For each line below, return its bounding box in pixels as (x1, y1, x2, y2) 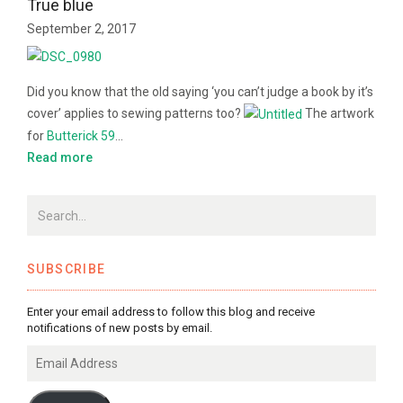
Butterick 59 (47, 129, 115, 144)
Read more (27, 150, 93, 166)
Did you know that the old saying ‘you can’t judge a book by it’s (27, 84, 373, 99)
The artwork (302, 105, 374, 121)
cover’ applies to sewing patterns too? (27, 105, 244, 121)
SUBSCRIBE (27, 262, 106, 277)
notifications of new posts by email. (27, 321, 212, 336)
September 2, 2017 (27, 21, 136, 36)
